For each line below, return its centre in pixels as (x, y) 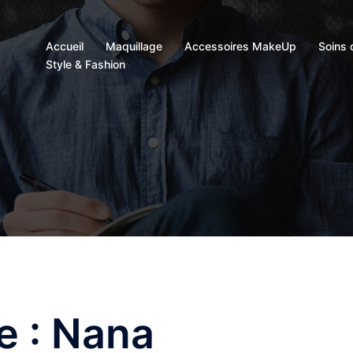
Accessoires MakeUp (240, 46)
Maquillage (134, 46)
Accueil (65, 46)
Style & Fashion (85, 64)
